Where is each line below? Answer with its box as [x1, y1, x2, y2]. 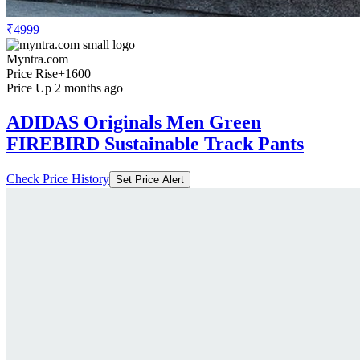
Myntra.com [6, 51, 68, 66]
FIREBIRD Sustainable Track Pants [6, 133, 304, 154]
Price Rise [6, 66, 58, 80]
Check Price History [6, 171, 109, 186]
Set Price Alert [116, 173, 184, 186]
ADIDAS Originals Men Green [6, 111, 261, 133]
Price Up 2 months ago [6, 80, 123, 95]
